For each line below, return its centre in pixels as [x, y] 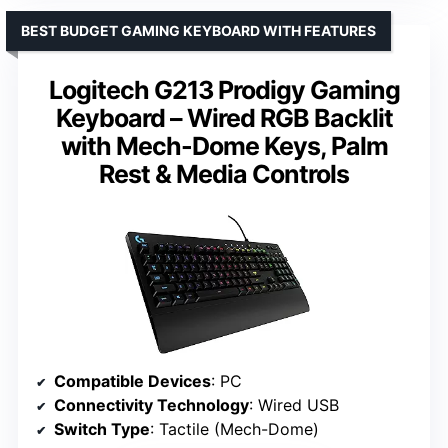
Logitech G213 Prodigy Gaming [224, 89]
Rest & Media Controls [224, 173]
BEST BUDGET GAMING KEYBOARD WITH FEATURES [198, 30]
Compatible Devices [132, 381]
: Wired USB [294, 405]
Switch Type [102, 429]
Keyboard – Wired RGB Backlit [224, 117]
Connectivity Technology [151, 405]
